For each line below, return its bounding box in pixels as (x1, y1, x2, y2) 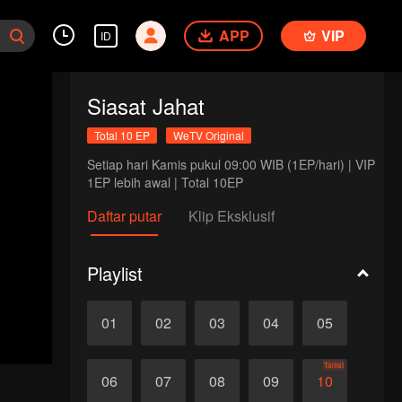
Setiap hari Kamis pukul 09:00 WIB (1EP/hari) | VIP (86, 155, 375, 173)
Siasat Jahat (86, 90, 205, 121)
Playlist (86, 260, 143, 286)
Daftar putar (86, 205, 162, 226)
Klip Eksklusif (188, 205, 275, 226)
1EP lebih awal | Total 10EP (86, 173, 243, 191)
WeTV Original (172, 127, 244, 143)
